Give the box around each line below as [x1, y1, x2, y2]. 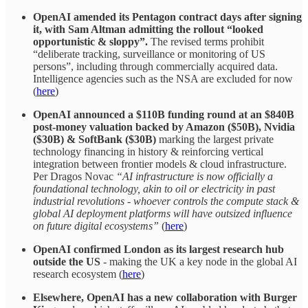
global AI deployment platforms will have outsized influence [33, 207, 292, 219]
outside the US [33, 255, 100, 267]
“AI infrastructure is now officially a [116, 170, 273, 182]
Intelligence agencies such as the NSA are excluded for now [33, 72, 293, 85]
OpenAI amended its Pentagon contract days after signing [33, 10, 302, 23]
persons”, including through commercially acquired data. [33, 60, 278, 72]
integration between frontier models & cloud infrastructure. [33, 157, 287, 170]
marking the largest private [156, 133, 274, 145]
